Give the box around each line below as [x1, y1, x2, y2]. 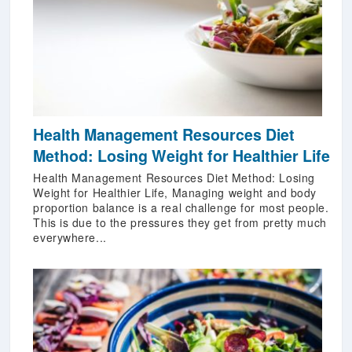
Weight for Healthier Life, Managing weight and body [33, 185, 317, 201]
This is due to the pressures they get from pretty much [33, 214, 327, 231]
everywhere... [33, 229, 107, 246]
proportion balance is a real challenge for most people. [33, 200, 329, 216]
